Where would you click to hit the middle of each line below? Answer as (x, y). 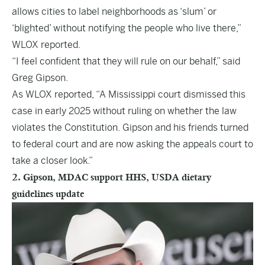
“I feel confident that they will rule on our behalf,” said (126, 61)
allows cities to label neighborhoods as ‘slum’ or (114, 12)
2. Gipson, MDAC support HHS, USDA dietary (112, 177)
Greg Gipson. (40, 78)
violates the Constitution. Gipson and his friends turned (130, 127)
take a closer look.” (52, 161)
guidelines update (48, 194)
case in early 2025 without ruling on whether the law (124, 111)
